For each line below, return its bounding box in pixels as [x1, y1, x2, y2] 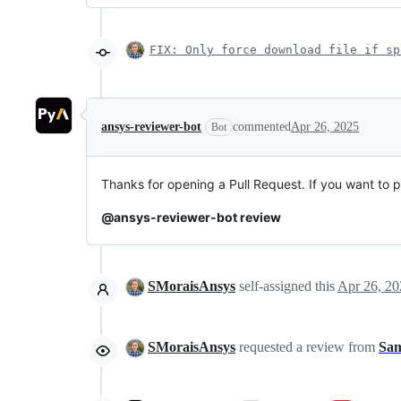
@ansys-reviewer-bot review [101, 209, 281, 225]
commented [233, 119, 291, 133]
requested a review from [235, 338, 379, 354]
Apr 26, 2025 [291, 119, 359, 133]
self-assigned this [235, 277, 337, 294]
